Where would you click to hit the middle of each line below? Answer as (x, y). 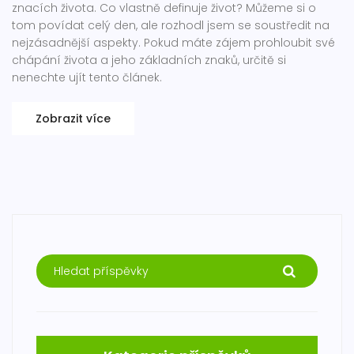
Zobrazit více (73, 119)
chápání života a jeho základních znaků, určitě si (149, 60)
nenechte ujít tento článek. (87, 78)
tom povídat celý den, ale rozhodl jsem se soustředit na (171, 26)
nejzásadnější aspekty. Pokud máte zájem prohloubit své (173, 43)
